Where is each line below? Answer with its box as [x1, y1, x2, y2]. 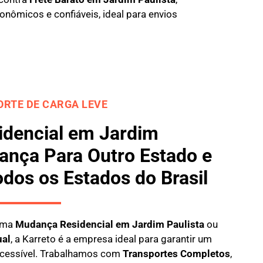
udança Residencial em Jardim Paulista [23, 218, 204, 230]
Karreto [22, 232, 56, 245]
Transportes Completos [122, 247, 230, 259]
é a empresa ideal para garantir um [55, 232, 212, 245]
